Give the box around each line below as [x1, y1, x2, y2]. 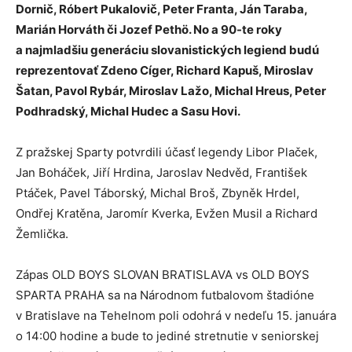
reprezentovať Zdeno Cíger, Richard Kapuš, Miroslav [16, 63, 313, 79]
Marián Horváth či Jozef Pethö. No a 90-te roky [16, 22, 282, 38]
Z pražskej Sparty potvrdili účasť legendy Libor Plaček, [16, 145, 317, 160]
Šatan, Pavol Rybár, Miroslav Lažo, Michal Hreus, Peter [16, 83, 326, 99]
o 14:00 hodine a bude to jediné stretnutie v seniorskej [16, 328, 319, 344]
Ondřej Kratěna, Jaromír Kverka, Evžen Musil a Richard [16, 206, 317, 222]
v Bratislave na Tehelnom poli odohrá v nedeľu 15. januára [16, 308, 336, 324]
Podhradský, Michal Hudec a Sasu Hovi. [16, 104, 240, 119]
